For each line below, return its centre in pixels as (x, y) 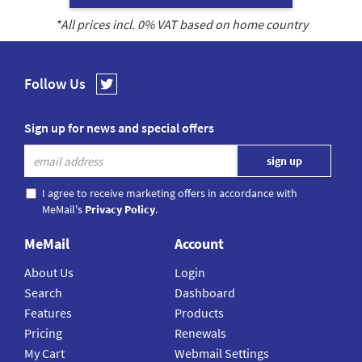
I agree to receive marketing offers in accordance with (170, 194)
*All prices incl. (96, 25)
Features (48, 313)
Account (200, 244)
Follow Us (55, 84)
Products (200, 313)
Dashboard (205, 293)
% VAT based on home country (225, 25)
